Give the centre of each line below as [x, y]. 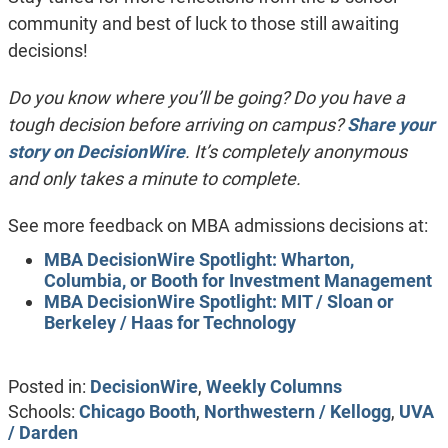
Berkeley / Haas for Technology [169, 323]
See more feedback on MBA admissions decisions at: [217, 226]
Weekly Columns [273, 386]
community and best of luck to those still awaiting [203, 24]
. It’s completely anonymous [295, 152]
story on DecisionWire [96, 152]
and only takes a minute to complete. [154, 179]
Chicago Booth [137, 412]
